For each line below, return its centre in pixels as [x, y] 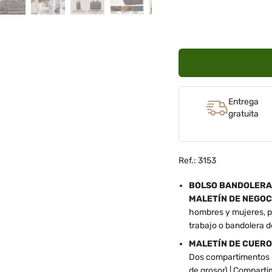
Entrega [243, 101]
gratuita [243, 114]
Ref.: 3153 [197, 160]
